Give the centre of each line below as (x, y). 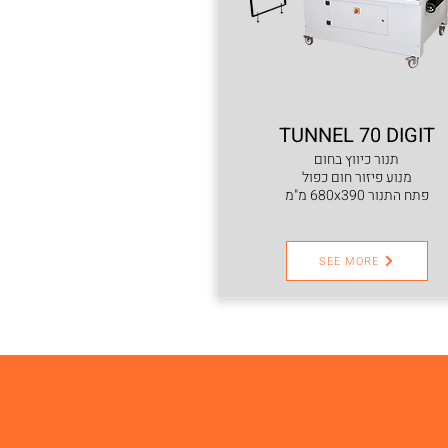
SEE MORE (349, 261)
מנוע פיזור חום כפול (356, 177)
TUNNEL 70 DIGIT (356, 135)
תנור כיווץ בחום (356, 159)
